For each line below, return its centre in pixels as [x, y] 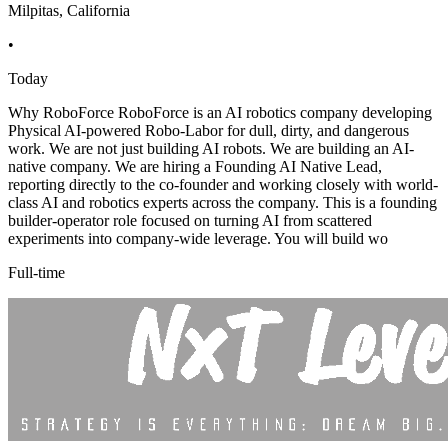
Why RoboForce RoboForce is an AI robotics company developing [220, 113]
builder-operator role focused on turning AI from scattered [190, 221]
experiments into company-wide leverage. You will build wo [198, 239]
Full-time [36, 273]
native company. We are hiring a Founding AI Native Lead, [195, 167]
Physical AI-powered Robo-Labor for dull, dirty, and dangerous [208, 131]
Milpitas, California [69, 11]
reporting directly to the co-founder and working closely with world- [223, 185]
